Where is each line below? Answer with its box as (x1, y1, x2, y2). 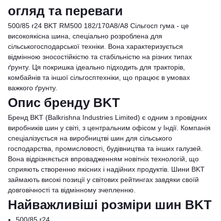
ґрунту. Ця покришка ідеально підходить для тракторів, (8, 63, 185, 71)
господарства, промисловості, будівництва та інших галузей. (8, 145, 203, 152)
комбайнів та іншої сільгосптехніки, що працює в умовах (8, 74, 190, 81)
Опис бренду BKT (8, 95, 120, 110)
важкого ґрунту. (8, 84, 57, 92)
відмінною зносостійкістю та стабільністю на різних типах (8, 53, 192, 61)
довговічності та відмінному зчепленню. (8, 186, 136, 194)
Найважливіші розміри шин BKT (8, 197, 212, 212)
